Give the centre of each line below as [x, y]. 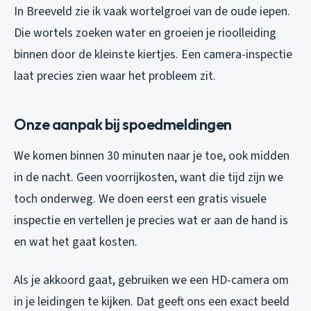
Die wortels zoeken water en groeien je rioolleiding [145, 33]
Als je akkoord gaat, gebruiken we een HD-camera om [151, 280]
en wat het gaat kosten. [76, 242]
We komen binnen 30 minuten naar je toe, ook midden [152, 155]
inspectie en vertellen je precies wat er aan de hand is [151, 220]
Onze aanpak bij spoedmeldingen [123, 124]
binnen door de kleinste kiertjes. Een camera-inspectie [153, 54]
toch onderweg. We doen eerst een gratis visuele [140, 199]
